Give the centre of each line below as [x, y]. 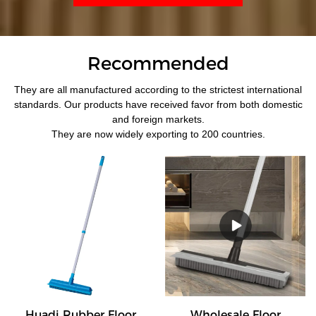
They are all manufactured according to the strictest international [158, 89]
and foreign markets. [158, 119]
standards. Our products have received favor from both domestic [158, 104]
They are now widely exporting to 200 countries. [158, 134]
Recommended [158, 63]
